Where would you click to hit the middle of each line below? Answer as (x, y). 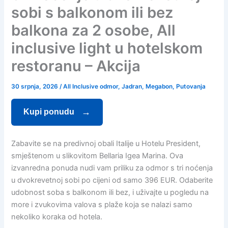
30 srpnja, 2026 (36, 87)
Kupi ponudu (50, 112)
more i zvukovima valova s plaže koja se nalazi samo (102, 205)
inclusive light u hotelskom (107, 48)
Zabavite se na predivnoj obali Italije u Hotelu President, (106, 144)
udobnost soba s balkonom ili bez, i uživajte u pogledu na (110, 193)
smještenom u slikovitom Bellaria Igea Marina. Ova (97, 156)
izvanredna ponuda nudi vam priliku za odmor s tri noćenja (112, 168)
